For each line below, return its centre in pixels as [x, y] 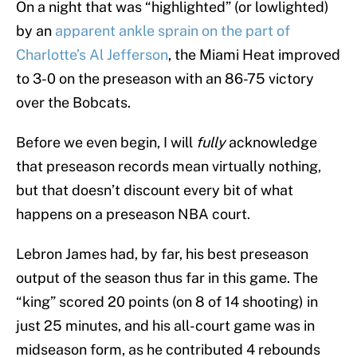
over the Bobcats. [73, 103]
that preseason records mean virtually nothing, [169, 167]
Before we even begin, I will [106, 143]
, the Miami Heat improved [254, 55]
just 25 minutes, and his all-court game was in [165, 326]
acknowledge [271, 143]
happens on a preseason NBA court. [133, 214]
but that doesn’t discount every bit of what [155, 190]
